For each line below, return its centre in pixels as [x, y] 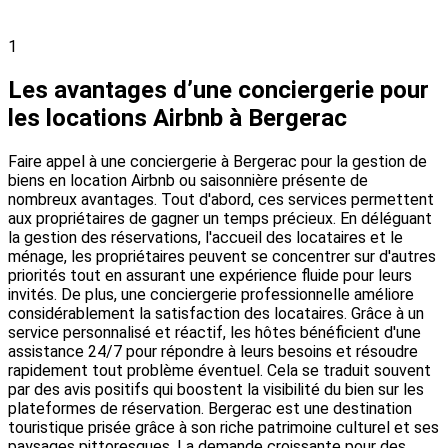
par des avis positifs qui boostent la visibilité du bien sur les [216, 389]
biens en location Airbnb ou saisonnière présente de [188, 180]
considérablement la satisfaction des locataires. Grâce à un [216, 313]
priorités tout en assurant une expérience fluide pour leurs [210, 275]
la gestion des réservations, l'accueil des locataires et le [205, 237]
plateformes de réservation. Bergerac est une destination [210, 408]
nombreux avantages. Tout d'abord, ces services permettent [221, 199]
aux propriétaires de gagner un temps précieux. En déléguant [220, 218]
